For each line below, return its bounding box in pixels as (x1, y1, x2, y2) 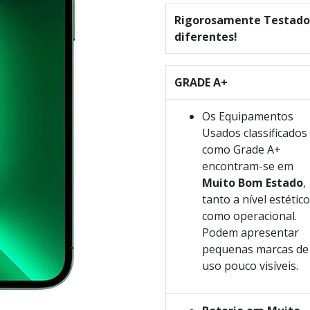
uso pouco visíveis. (202, 258, 298, 274)
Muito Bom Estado (202, 175, 303, 191)
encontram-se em (202, 158, 293, 174)
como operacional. (202, 208, 297, 224)
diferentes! (174, 29, 237, 45)
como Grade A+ (202, 142, 281, 158)
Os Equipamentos (202, 109, 293, 125)
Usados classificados (202, 125, 307, 141)
